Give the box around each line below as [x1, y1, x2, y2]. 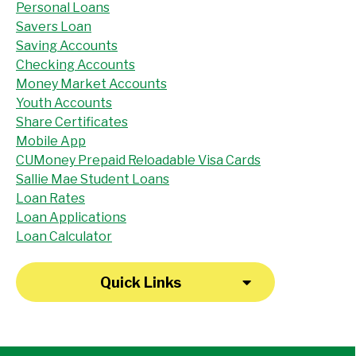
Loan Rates [16, 191, 85, 206]
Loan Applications [16, 210, 126, 225]
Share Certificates [16, 114, 128, 130]
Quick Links [100, 273, 182, 291]
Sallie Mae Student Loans [16, 172, 169, 187]
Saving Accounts [16, 38, 118, 53]
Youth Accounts [16, 95, 112, 110]
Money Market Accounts [16, 76, 167, 91]
